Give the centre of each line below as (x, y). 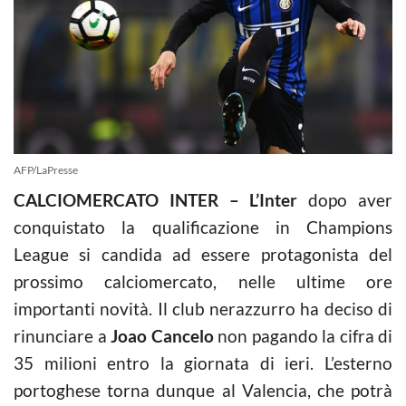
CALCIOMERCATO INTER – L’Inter (156, 199)
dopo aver (345, 199)
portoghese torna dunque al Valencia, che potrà (203, 390)
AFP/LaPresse (46, 169)
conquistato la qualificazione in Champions (203, 227)
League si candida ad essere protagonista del (203, 254)
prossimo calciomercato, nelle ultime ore (203, 281)
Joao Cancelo (162, 335)
